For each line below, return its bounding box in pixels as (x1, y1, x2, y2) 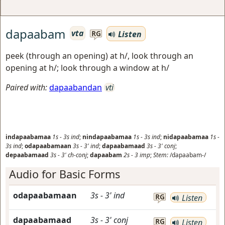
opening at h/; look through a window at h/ (6, 62, 169, 73)
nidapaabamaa (163, 133, 208, 141)
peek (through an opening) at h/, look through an (6, 50, 193, 61)
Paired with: (6, 82, 47, 93)
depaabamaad (6, 151, 49, 159)
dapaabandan (49, 82, 102, 93)
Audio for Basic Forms (9, 167, 120, 181)
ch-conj (68, 151, 87, 159)
